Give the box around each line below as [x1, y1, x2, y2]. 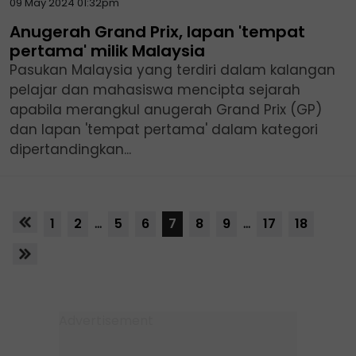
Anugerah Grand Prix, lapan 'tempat [10, 20, 305, 43]
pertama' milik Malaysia [10, 39, 205, 62]
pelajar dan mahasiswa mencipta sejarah [10, 79, 300, 99]
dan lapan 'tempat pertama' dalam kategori [10, 119, 318, 139]
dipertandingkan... [10, 139, 131, 159]
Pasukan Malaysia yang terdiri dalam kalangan [10, 60, 335, 79]
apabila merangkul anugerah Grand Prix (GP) [10, 99, 322, 119]
